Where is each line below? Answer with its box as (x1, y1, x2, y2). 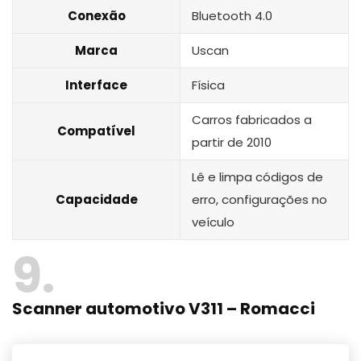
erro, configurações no (192, 190, 327, 208)
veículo (192, 213, 234, 230)
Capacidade (55, 190, 138, 208)
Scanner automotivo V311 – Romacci (12, 297, 315, 320)
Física (192, 76, 225, 93)
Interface (65, 76, 127, 93)
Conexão (67, 6, 126, 24)
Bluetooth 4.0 (192, 6, 272, 24)
